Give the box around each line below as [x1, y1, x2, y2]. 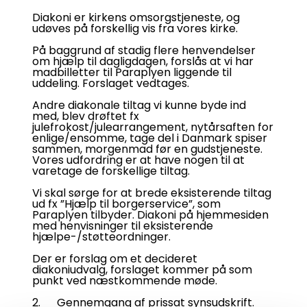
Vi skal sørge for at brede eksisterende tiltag [32, 185, 271, 201]
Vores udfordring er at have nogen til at [32, 152, 245, 168]
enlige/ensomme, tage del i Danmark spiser [32, 130, 267, 146]
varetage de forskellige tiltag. [32, 163, 190, 179]
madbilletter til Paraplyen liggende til [32, 64, 232, 80]
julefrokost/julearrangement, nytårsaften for [32, 119, 273, 135]
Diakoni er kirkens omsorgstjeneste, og [32, 10, 240, 25]
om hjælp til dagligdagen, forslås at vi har [32, 53, 254, 69]
